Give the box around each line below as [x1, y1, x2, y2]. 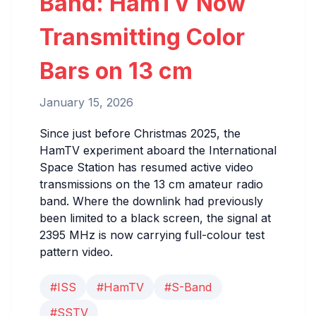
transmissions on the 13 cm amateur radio [39, 177, 263, 192]
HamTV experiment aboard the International [39, 143, 276, 158]
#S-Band [164, 280, 212, 295]
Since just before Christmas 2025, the [39, 126, 241, 141]
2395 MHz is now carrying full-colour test [39, 228, 265, 243]
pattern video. [39, 245, 113, 260]
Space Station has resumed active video [39, 160, 253, 175]
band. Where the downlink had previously [39, 194, 263, 209]
